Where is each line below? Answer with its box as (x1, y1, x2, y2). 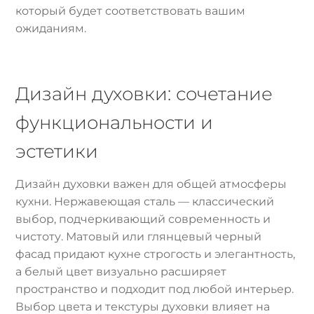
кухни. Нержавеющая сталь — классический (15, 194, 275, 208)
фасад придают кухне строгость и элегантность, (15, 247, 296, 261)
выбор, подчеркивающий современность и (15, 212, 271, 226)
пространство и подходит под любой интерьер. (15, 282, 294, 296)
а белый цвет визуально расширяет (15, 264, 227, 278)
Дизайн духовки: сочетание (15, 82, 273, 104)
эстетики (15, 139, 99, 162)
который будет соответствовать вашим (15, 4, 246, 18)
